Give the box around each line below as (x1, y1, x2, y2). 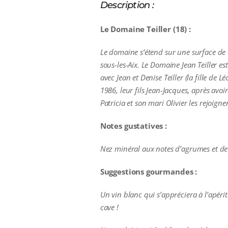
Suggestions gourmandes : (100, 166, 197, 177)
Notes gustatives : (100, 121, 167, 131)
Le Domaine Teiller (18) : (100, 24, 191, 35)
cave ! (100, 202, 119, 213)
